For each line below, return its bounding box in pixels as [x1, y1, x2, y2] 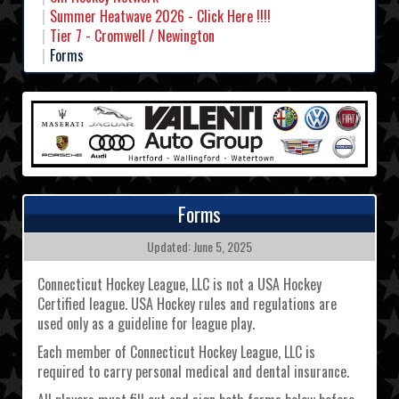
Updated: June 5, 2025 [147, 237, 252, 256]
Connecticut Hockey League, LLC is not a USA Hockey [37, 273, 322, 296]
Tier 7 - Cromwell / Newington [50, 24, 215, 46]
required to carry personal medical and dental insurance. [37, 361, 349, 383]
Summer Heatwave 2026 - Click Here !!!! [50, 4, 271, 27]
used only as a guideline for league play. [37, 313, 255, 335]
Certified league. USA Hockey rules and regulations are [37, 293, 337, 315]
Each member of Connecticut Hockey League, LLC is [37, 341, 315, 363]
